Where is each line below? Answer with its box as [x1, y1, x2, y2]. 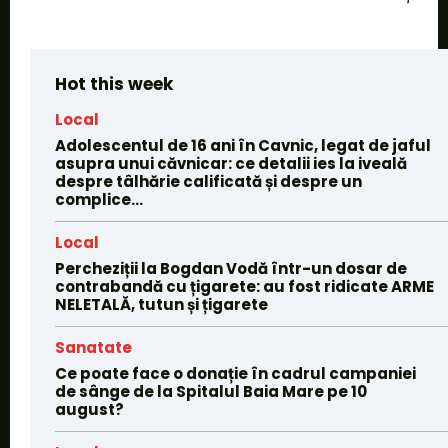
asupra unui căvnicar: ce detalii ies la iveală [55, 153, 407, 175]
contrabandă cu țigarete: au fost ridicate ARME [55, 276, 434, 298]
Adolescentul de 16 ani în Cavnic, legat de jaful [55, 135, 431, 157]
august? [55, 399, 124, 421]
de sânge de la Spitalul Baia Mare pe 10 [55, 381, 367, 403]
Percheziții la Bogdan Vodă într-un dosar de [55, 258, 407, 280]
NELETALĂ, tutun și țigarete [55, 294, 268, 316]
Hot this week [55, 72, 173, 97]
